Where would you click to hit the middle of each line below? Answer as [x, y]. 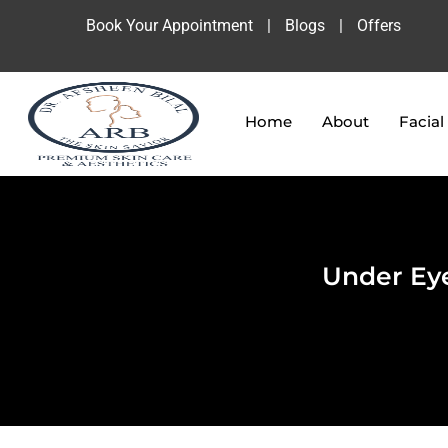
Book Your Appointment [169, 25]
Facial [421, 121]
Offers [379, 25]
